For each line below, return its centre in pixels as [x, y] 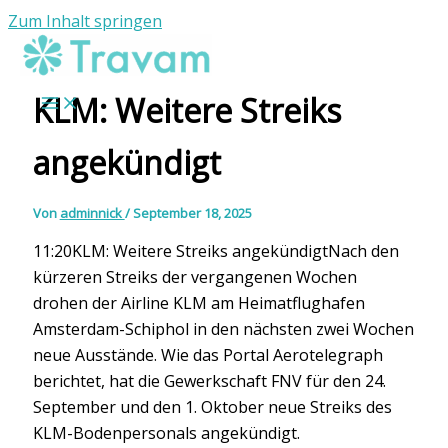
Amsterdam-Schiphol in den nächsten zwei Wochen [223, 328]
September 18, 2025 [192, 212]
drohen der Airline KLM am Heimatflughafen [198, 302]
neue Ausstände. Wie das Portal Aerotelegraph [207, 354]
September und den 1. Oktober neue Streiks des [212, 406]
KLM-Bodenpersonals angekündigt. [166, 432]
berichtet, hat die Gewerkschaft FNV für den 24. [209, 380]
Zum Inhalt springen [85, 21]
